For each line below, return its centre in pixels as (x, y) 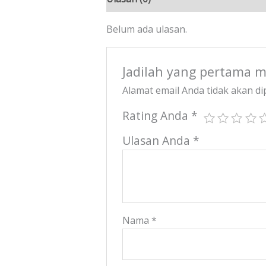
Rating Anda (157, 115)
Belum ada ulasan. (146, 29)
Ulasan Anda (158, 140)
